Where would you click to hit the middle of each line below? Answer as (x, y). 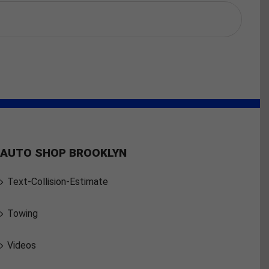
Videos (22, 245)
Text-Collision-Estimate (58, 181)
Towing (23, 213)
